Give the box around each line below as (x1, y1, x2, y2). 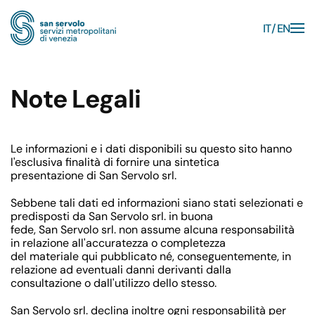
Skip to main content (32, 32, 147, 47)
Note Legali (11, 83, 141, 115)
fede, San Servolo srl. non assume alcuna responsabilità (11, 222, 295, 237)
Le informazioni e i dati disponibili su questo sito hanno (11, 141, 292, 156)
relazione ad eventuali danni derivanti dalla (11, 262, 231, 277)
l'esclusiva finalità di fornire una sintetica (11, 155, 219, 169)
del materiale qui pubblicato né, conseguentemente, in (11, 249, 291, 264)
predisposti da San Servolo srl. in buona (11, 209, 213, 224)
